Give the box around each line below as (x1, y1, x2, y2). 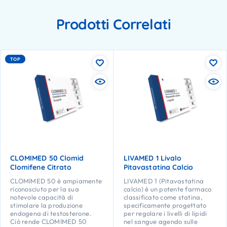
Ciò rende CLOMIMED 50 (10, 217, 87, 225)
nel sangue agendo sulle (124, 217, 198, 225)
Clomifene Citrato (10, 162, 72, 172)
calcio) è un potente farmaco (124, 184, 212, 193)
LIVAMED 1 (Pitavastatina (124, 176, 204, 185)
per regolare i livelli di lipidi (124, 209, 207, 217)
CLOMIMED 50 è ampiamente (10, 176, 102, 185)
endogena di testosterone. (10, 209, 92, 217)
